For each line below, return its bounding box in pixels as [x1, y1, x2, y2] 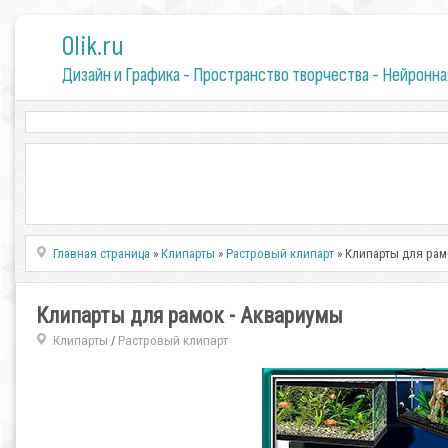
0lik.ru [61, 30, 124, 63]
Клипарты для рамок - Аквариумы [36, 303, 343, 328]
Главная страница [53, 246, 151, 261]
